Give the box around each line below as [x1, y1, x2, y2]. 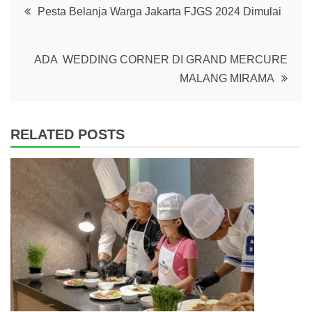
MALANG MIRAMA [180, 72, 274, 85]
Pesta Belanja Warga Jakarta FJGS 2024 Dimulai [38, 6, 281, 18]
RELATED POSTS [10, 127, 125, 143]
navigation [10, 31, 123, 57]
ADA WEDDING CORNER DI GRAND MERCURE [34, 54, 288, 66]
